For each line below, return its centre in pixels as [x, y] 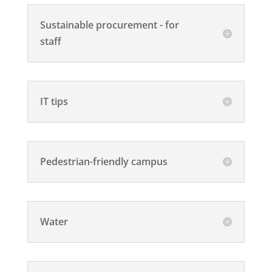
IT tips [54, 101]
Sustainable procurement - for [109, 25]
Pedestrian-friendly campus [104, 161]
